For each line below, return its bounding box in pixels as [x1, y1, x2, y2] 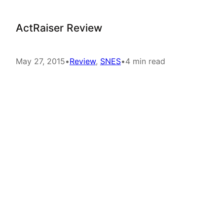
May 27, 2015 [16, 56, 65, 66]
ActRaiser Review [16, 22, 102, 34]
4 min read [125, 56, 165, 66]
